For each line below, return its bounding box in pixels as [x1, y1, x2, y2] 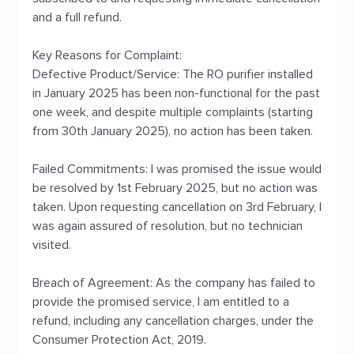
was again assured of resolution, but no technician [32, 218, 303, 234]
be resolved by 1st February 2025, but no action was [32, 180, 318, 196]
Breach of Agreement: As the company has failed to [32, 275, 315, 291]
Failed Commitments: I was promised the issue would [32, 161, 322, 177]
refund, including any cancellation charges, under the [32, 313, 314, 329]
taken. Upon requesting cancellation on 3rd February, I [32, 199, 322, 215]
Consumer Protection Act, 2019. [32, 332, 206, 348]
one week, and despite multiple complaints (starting [32, 104, 313, 120]
